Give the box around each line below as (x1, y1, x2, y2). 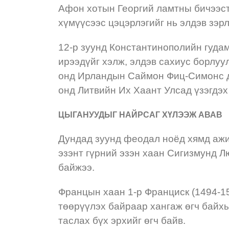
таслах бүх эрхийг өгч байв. (58, 215, 188, 226)
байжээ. (58, 162, 97, 173)
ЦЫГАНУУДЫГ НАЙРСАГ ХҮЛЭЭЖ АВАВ (58, 110, 222, 119)
